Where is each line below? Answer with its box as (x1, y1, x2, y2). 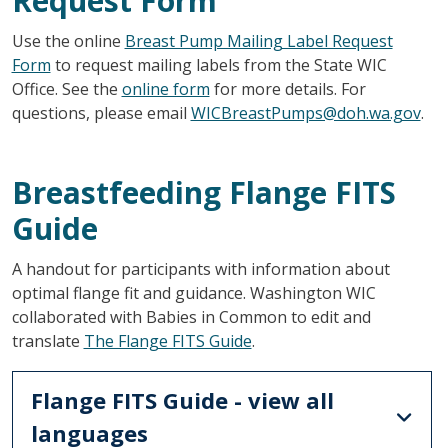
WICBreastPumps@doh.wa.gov (190, 101, 421, 124)
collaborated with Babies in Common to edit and (11, 305, 371, 328)
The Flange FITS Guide (83, 329, 252, 352)
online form (121, 77, 210, 100)
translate (11, 329, 84, 352)
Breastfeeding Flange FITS (11, 171, 396, 213)
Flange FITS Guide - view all (30, 384, 334, 415)
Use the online (11, 29, 125, 52)
